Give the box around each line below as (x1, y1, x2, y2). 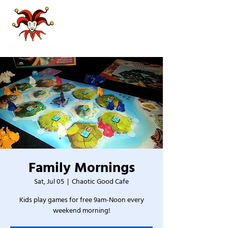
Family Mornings (28, 158, 135, 178)
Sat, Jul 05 (34, 177, 64, 187)
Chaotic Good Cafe (72, 177, 129, 187)
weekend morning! (52, 206, 110, 216)
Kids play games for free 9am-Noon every (19, 195, 144, 205)
